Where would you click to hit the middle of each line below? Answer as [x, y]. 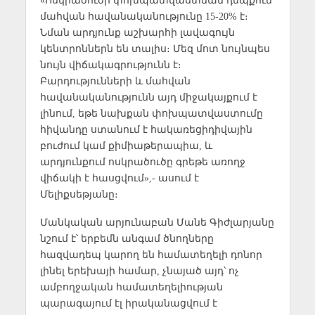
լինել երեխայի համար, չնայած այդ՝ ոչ [139, 271]
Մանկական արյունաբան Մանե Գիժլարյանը [157, 223]
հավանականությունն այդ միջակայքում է [148, 97]
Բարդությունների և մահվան [115, 81]
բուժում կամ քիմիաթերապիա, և [126, 145]
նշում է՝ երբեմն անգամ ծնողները [127, 239]
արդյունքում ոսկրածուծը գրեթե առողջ [142, 161]
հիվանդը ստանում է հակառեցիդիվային [146, 129]
